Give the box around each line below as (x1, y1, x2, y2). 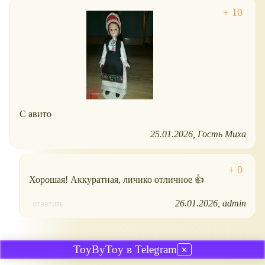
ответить (33, 199, 64, 209)
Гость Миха (198, 129, 246, 140)
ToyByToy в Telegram (73, 243, 177, 256)
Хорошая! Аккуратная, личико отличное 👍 (29, 174, 204, 185)
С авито (20, 109, 51, 119)
